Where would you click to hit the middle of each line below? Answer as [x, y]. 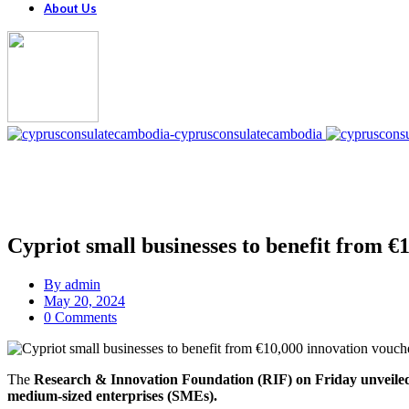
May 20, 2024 [84, 300]
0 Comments [80, 317]
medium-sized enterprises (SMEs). [112, 395]
